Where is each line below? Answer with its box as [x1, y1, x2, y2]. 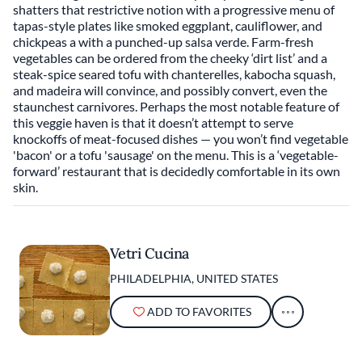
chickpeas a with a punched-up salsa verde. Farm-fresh [13, 34, 314, 49]
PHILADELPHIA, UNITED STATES [110, 271, 278, 285]
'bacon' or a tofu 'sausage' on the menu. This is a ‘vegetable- [13, 147, 339, 162]
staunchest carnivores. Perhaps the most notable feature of [13, 99, 339, 114]
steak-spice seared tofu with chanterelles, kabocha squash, [13, 66, 335, 82]
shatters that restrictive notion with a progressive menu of [13, 2, 335, 17]
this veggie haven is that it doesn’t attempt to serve [13, 115, 293, 130]
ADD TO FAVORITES [146, 305, 251, 318]
